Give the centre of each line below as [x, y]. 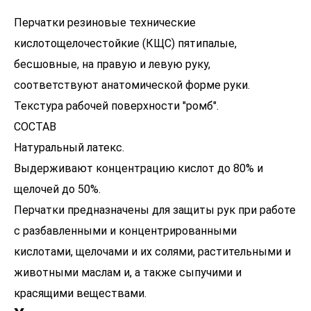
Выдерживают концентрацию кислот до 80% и [138, 168]
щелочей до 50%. [57, 189]
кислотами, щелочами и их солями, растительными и [152, 252]
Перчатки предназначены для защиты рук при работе [155, 210]
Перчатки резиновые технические [105, 23]
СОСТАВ [35, 127]
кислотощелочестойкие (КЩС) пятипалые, [125, 43]
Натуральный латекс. [69, 148]
